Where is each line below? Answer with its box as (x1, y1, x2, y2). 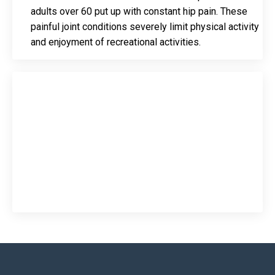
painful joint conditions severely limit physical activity (31, 20, 259, 33)
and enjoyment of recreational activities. (31, 36, 201, 48)
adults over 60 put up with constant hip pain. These (31, 5, 247, 17)
